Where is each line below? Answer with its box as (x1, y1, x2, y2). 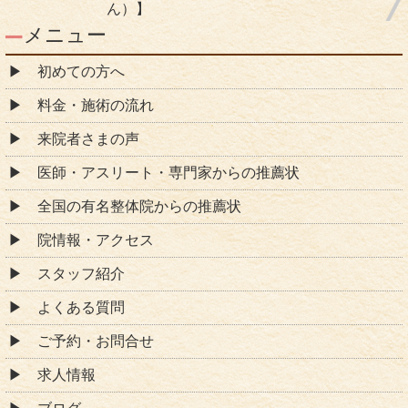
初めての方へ (37, 63, 125, 79)
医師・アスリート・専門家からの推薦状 (37, 164, 300, 180)
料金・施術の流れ (37, 97, 154, 113)
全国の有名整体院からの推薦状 (37, 198, 241, 214)
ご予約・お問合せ (37, 332, 154, 349)
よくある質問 (37, 299, 125, 315)
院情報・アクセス (37, 231, 154, 248)
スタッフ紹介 (37, 265, 125, 281)
